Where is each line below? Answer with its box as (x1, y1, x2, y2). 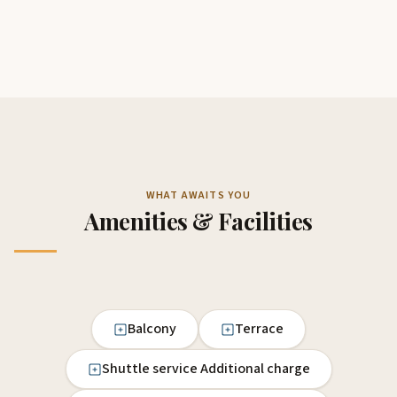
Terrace (235, 319, 284, 339)
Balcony (128, 319, 176, 339)
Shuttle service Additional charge (101, 359, 310, 378)
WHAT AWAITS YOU (145, 188, 252, 203)
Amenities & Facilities (84, 206, 313, 237)
